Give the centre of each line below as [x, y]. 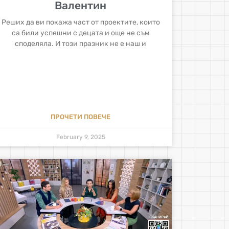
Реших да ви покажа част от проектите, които [81, 22]
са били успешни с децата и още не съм [81, 33]
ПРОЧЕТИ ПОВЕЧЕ [81, 117]
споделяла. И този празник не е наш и [81, 43]
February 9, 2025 [81, 137]
